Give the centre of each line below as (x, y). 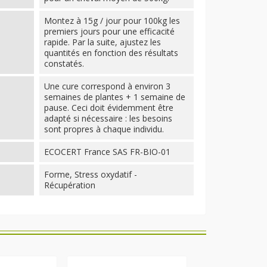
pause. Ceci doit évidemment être (109, 107)
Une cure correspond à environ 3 (108, 86)
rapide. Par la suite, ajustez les (103, 42)
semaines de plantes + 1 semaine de (115, 97)
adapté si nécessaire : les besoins (108, 118)
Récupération (70, 185)
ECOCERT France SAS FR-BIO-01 (108, 151)
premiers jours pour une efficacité (110, 31)
